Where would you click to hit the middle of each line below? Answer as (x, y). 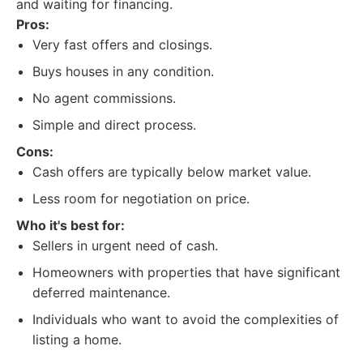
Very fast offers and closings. (122, 45)
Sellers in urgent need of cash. (125, 246)
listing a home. (77, 340)
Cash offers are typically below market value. (172, 172)
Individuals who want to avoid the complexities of (186, 319)
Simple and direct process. (114, 125)
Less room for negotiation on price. (141, 199)
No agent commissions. (104, 98)
